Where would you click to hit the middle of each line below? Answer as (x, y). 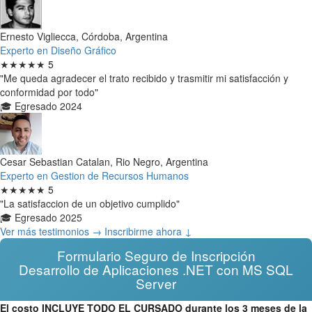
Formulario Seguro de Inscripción (156, 255)
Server (156, 283)
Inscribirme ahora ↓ (148, 231)
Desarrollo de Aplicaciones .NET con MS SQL (156, 269)
